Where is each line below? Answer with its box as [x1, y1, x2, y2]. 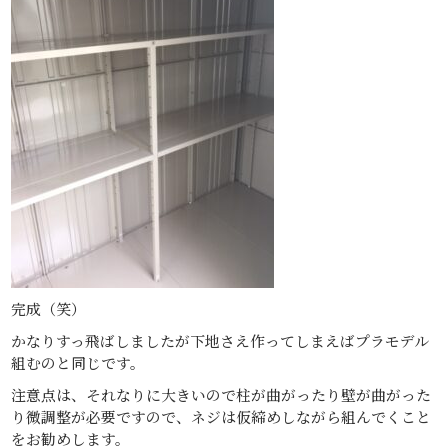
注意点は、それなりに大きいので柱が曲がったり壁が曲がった [11, 383, 432, 405]
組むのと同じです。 [11, 351, 146, 373]
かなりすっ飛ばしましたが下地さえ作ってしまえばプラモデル [11, 329, 430, 351]
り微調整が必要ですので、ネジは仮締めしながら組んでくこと [11, 405, 432, 427]
